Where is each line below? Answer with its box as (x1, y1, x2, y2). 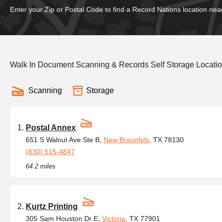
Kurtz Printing (26, 202, 78, 211)
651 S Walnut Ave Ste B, (26, 136, 104, 144)
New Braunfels (104, 136, 149, 144)
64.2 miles (26, 163, 55, 170)
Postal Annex (26, 123, 76, 132)
